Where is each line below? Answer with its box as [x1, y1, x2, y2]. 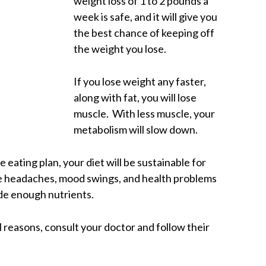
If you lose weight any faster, [74, 74, 206, 88]
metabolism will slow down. [74, 122, 198, 136]
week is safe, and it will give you [74, 9, 217, 23]
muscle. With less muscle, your [74, 106, 215, 120]
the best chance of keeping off [74, 26, 214, 39]
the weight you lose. [74, 42, 166, 55]
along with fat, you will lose [74, 90, 197, 104]
